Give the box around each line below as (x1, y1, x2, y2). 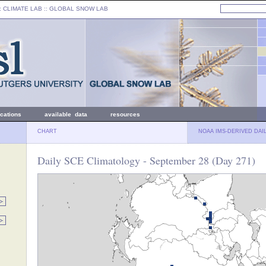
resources (110, 111, 140, 118)
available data (45, 111, 87, 118)
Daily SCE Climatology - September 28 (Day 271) (37, 153, 255, 167)
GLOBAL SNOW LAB (49, 5, 108, 12)
